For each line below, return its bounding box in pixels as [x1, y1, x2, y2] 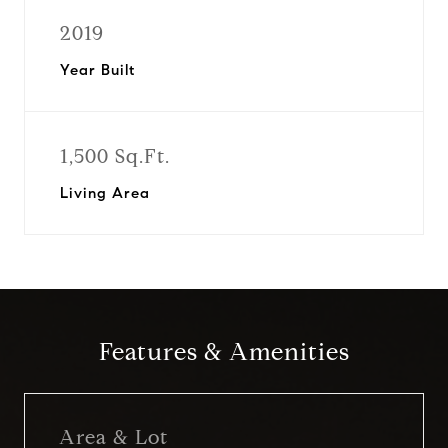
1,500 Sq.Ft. [60, 144, 170, 169]
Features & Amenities [98, 337, 350, 367]
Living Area [60, 184, 150, 202]
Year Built [60, 61, 135, 79]
